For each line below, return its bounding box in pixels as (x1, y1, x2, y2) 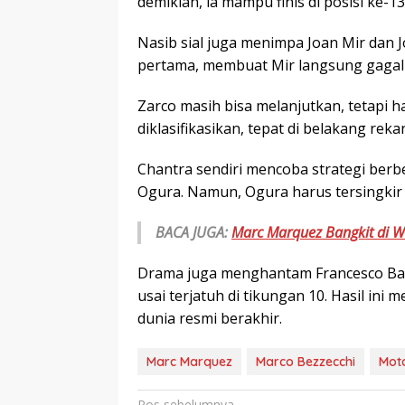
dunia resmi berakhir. (137, 308, 282, 329)
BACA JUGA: (155, 222, 231, 243)
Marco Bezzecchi (256, 353, 355, 371)
